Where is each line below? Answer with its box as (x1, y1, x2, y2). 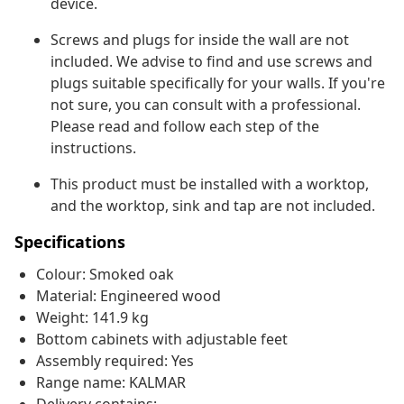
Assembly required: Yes (36, 351, 194, 372)
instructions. (50, 138, 136, 159)
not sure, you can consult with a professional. (50, 95, 361, 115)
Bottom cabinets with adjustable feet (36, 329, 288, 350)
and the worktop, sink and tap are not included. (50, 196, 375, 216)
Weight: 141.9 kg (36, 308, 149, 328)
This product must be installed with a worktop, (50, 174, 369, 195)
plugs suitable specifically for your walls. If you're (50, 73, 385, 94)
